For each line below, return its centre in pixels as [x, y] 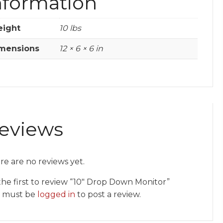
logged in [56, 195]
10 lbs [70, 28]
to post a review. [108, 195]
